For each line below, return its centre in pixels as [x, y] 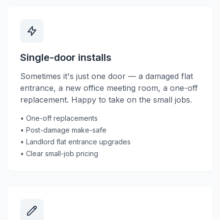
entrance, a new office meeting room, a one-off [109, 88]
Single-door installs [66, 57]
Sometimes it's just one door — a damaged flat [107, 76]
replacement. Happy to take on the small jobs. [106, 100]
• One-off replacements [59, 118]
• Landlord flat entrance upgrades [75, 142]
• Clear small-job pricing [59, 153]
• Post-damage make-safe [63, 130]
